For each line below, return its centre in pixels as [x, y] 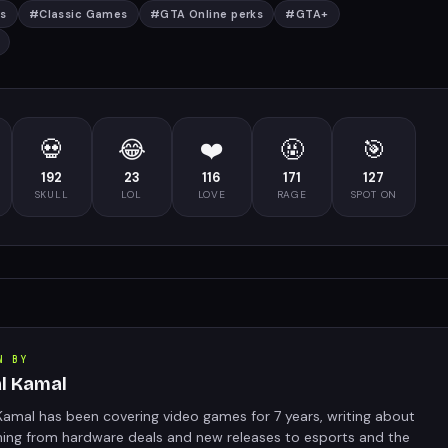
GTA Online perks [212, 13]
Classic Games [83, 13]
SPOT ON [374, 194]
